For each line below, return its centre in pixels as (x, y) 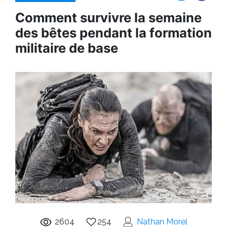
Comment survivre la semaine (108, 17)
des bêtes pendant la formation (113, 33)
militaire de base (67, 48)
